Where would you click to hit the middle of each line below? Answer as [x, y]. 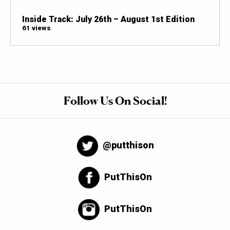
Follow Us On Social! [115, 100]
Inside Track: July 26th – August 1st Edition [108, 19]
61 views [36, 28]
